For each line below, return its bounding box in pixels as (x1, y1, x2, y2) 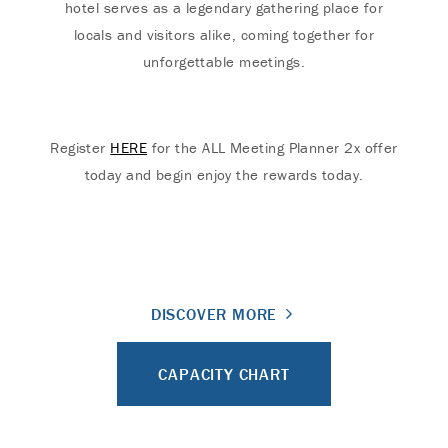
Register (50, 138, 111, 157)
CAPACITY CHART (158, 364, 290, 384)
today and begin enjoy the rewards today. (84, 165, 364, 184)
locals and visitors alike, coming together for (73, 25, 375, 44)
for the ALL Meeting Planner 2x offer (147, 138, 398, 157)
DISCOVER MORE (150, 304, 278, 324)
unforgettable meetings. (142, 52, 306, 71)
